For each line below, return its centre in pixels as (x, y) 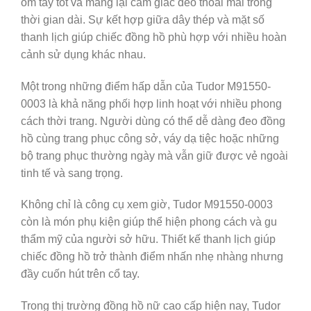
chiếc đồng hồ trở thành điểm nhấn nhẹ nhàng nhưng (152, 257)
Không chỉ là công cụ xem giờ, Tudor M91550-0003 (147, 205)
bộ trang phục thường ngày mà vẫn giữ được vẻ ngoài (154, 155)
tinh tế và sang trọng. (72, 173)
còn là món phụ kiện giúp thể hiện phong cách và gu (149, 222)
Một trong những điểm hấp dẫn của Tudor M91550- (146, 86)
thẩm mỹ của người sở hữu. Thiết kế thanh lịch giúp (148, 239)
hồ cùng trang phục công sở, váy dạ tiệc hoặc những (150, 138)
